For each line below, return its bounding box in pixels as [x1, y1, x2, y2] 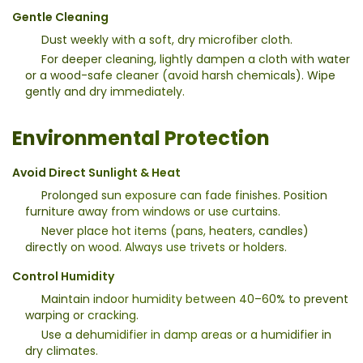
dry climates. [25, 342, 98, 359]
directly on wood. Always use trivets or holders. [25, 238, 287, 255]
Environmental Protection [12, 124, 270, 152]
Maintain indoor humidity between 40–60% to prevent [41, 290, 348, 307]
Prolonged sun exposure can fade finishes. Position [41, 186, 327, 203]
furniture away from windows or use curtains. [25, 203, 280, 220]
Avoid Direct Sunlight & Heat [12, 164, 181, 181]
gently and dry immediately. [25, 83, 185, 100]
